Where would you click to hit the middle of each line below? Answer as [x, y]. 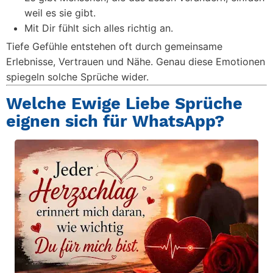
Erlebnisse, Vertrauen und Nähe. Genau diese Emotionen [136, 62]
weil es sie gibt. [60, 13]
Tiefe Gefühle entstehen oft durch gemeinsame [114, 46]
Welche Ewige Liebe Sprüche [124, 104]
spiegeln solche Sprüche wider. [77, 77]
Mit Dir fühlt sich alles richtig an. [99, 28]
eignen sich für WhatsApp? [115, 121]
